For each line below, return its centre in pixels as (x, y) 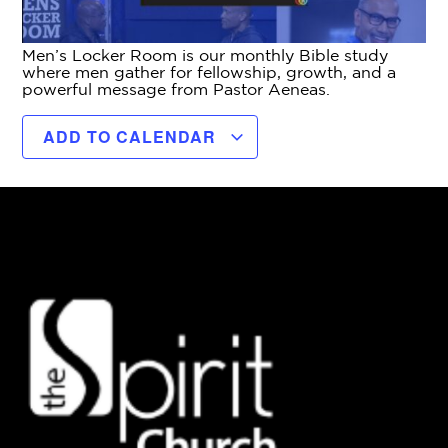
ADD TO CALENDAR (132, 137)
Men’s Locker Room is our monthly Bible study (205, 54)
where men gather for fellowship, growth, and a (209, 71)
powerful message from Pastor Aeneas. (176, 88)
